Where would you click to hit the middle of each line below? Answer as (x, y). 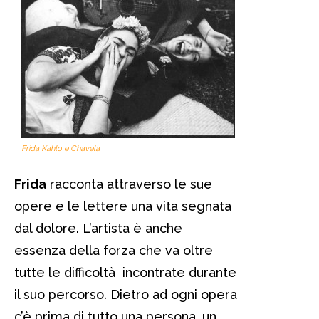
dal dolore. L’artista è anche (98, 228)
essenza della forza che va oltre (114, 250)
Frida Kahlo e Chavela (61, 148)
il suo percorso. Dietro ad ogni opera (126, 294)
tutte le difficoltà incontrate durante (125, 272)
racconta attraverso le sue (129, 184)
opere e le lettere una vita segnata (123, 206)
